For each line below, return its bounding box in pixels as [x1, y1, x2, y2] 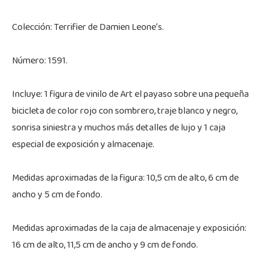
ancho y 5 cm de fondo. [12, 185, 102, 205]
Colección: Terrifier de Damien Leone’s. [12, 18, 164, 38]
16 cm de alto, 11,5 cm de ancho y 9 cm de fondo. [12, 236, 198, 255]
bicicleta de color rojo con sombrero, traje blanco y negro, [12, 102, 237, 121]
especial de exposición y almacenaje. [12, 135, 154, 155]
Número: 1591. [12, 51, 68, 71]
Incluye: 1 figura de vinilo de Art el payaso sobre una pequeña [12, 85, 249, 105]
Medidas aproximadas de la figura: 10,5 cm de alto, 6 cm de [12, 169, 239, 188]
